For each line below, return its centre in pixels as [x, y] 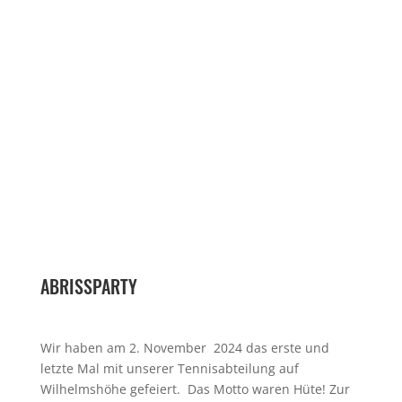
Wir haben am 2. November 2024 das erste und [184, 348]
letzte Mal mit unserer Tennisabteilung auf [169, 369]
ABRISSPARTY [88, 287]
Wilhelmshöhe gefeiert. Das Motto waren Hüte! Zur [195, 389]
